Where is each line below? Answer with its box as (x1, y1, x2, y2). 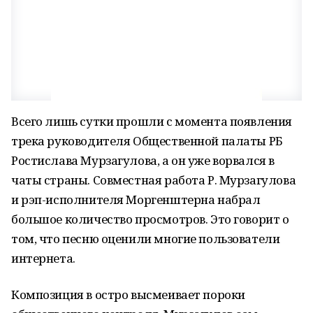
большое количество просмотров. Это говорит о (11, 211, 289, 227)
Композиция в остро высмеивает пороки (11, 286, 245, 303)
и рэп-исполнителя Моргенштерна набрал (11, 191, 261, 208)
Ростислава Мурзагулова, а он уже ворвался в (11, 152, 275, 168)
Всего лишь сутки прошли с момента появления (11, 113, 292, 129)
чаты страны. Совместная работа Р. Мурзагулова (11, 172, 296, 188)
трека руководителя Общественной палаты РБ (11, 133, 283, 149)
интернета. (11, 250, 75, 266)
